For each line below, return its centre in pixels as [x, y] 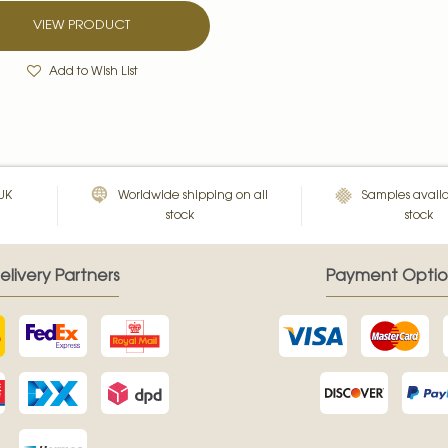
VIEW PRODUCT [81, 26]
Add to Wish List [93, 72]
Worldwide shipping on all [193, 196]
